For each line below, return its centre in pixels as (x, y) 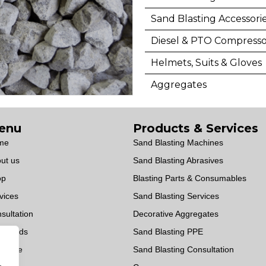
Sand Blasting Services (176, 196)
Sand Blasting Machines (178, 143)
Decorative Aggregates (176, 214)
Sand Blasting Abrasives (178, 161)
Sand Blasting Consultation (183, 250)
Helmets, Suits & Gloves (206, 63)
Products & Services (196, 129)
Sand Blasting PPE (168, 232)
